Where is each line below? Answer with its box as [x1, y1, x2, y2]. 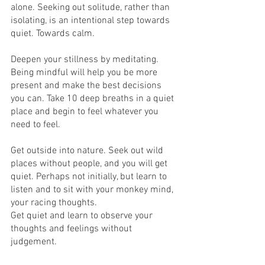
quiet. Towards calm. [11, 28, 97, 40]
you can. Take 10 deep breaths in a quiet [11, 93, 176, 105]
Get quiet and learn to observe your [11, 210, 155, 222]
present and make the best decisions [11, 80, 164, 92]
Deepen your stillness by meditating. [11, 54, 161, 66]
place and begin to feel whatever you [11, 106, 161, 118]
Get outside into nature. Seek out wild [11, 145, 166, 157]
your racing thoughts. [11, 197, 99, 209]
